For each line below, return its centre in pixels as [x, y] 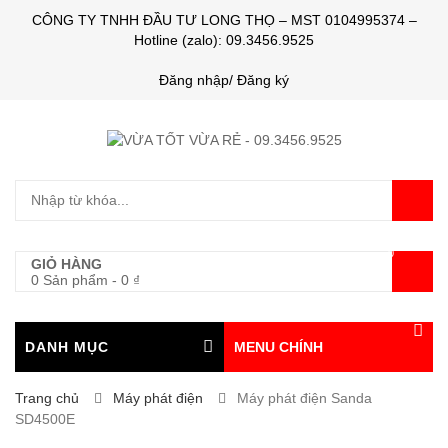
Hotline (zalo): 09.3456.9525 [224, 40]
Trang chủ [47, 398]
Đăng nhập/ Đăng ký [224, 80]
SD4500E [45, 419]
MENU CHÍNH [278, 347]
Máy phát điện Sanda [304, 398]
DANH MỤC [67, 347]
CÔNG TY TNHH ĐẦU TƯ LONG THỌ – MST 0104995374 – [224, 20]
